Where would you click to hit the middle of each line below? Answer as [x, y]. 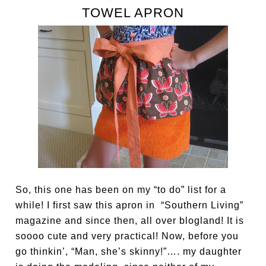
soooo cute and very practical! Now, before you [127, 236]
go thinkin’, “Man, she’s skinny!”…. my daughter [129, 251]
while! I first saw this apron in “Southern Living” [130, 205]
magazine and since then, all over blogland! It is [130, 221]
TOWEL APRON [133, 13]
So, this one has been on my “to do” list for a [121, 190]
